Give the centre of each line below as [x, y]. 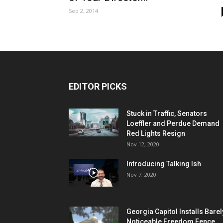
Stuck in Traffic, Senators [167, 113]
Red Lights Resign [156, 133]
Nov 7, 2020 [141, 174]
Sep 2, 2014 [83, 10]
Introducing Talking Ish [164, 164]
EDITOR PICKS [98, 86]
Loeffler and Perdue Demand [173, 123]
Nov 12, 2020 [143, 144]
